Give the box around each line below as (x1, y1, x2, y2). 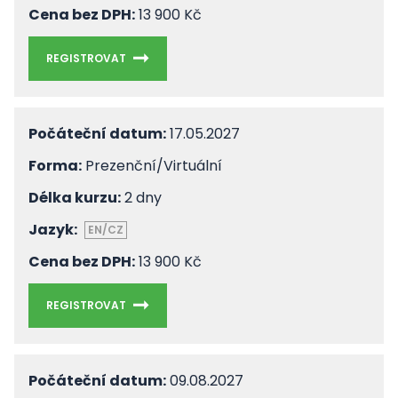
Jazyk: (28, 219, 77, 240)
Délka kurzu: (28, 187, 121, 208)
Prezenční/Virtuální (82, 155, 222, 176)
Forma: (28, 155, 82, 176)
